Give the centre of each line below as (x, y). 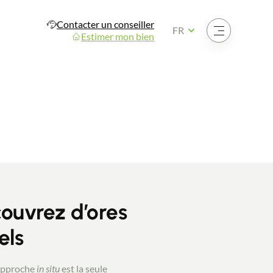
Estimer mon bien (118, 36)
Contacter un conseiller (105, 24)
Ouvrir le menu (230, 29)
